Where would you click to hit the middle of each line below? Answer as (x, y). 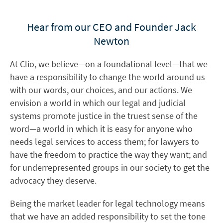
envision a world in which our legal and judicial (98, 103)
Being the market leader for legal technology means (108, 203)
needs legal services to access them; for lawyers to (105, 142)
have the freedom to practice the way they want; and (109, 155)
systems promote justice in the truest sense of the (104, 116)
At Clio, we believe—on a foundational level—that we (109, 64)
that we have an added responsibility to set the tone (108, 216)
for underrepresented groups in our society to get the (110, 167)
